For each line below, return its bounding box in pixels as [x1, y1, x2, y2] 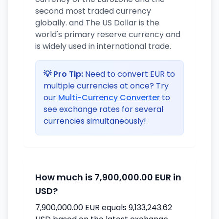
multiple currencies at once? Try [44, 80, 169, 91]
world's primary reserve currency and [35, 29, 180, 40]
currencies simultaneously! [44, 115, 146, 127]
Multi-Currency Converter [58, 92, 160, 103]
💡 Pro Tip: [44, 68, 83, 80]
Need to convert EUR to [83, 68, 175, 80]
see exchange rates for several [44, 104, 163, 115]
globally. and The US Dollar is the [35, 17, 159, 28]
